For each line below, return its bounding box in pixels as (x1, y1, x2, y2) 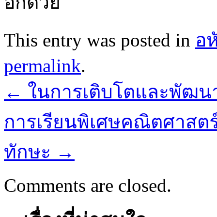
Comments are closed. (4, 174, 171, 196)
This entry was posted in (4, 29, 195, 50)
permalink (4, 55, 81, 76)
